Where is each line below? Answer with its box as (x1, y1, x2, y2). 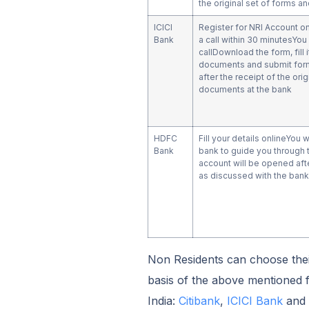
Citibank (178, 293, 220, 308)
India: (147, 293, 179, 308)
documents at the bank (198, 83, 292, 94)
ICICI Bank (226, 293, 283, 308)
